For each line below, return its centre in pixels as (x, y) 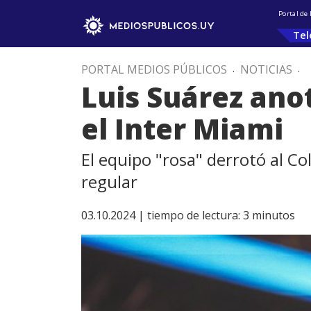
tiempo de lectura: (194, 215)
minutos (274, 215)
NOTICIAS (266, 69)
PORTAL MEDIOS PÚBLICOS (154, 69)
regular (109, 182)
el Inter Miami (182, 129)
